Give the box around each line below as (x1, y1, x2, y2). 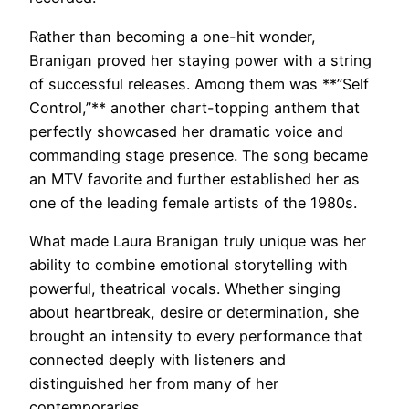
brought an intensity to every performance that (29, 326, 362, 345)
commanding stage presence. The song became (29, 145, 368, 164)
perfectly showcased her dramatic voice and (29, 121, 343, 141)
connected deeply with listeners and (29, 350, 286, 369)
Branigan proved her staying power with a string (29, 50, 372, 69)
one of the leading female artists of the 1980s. (29, 193, 357, 212)
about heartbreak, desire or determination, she (29, 302, 359, 321)
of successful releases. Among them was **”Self (29, 74, 369, 93)
